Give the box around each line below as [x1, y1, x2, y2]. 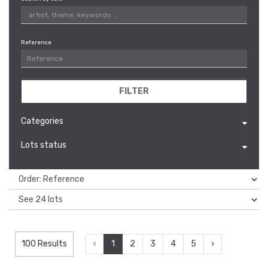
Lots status [21, 140, 66, 150]
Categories [21, 116, 63, 126]
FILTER [119, 86, 149, 96]
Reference [21, 39, 51, 46]
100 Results [22, 239, 67, 249]
